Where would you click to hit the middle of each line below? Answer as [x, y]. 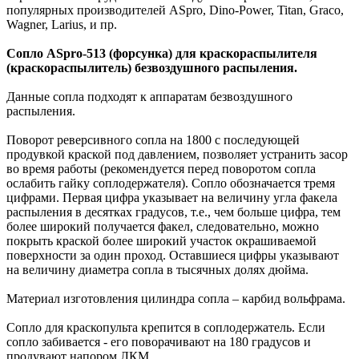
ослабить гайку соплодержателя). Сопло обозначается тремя [171, 184]
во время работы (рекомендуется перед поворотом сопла [161, 169]
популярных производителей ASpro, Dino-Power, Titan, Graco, [175, 10]
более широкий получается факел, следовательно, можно [163, 227]
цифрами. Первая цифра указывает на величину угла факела [172, 198]
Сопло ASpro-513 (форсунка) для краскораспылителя [162, 54]
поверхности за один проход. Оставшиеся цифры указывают [173, 256]
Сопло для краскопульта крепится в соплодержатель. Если [166, 328]
